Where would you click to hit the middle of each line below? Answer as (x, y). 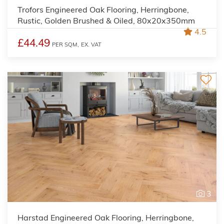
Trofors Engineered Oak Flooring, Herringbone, (103, 9)
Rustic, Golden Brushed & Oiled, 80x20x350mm (106, 20)
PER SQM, (65, 44)
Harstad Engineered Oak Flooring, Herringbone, (106, 217)
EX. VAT (91, 44)
